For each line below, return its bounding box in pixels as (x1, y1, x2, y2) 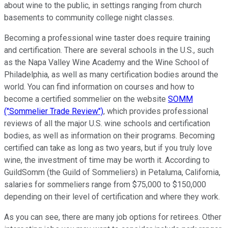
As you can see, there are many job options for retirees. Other (4, 212, 221, 222)
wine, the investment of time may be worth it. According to (4, 155, 210, 165)
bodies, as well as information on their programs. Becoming (4, 130, 215, 140)
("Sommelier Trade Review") (4, 106, 103, 116)
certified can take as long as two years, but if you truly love (4, 142, 212, 153)
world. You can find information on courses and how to (4, 81, 194, 92)
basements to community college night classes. (4, 12, 174, 22)
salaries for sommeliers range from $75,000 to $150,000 (4, 179, 206, 189)
